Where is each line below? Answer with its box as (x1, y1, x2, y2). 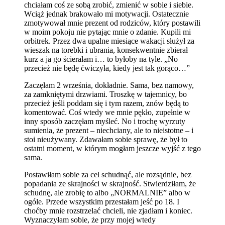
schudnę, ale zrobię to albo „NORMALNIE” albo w (24, 188, 190, 197)
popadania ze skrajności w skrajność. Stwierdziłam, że (24, 179, 196, 188)
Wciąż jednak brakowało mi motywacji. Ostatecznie (24, 10, 189, 18)
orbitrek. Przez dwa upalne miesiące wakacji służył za (24, 37, 194, 45)
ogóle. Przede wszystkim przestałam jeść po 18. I (24, 197, 179, 206)
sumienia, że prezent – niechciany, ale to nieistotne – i (24, 126, 193, 135)
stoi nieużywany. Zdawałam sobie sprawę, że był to (24, 135, 187, 144)
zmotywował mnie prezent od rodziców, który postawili (24, 19, 200, 27)
